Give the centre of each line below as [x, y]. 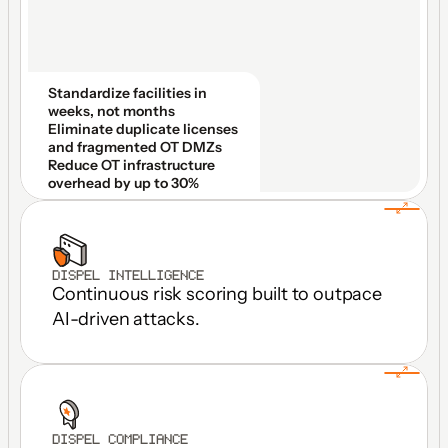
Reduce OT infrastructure [131, 165]
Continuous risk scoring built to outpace [217, 294]
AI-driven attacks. [126, 319]
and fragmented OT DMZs [135, 147]
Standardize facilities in [127, 93]
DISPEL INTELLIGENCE [128, 274]
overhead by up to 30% [123, 183]
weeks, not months [111, 111]
